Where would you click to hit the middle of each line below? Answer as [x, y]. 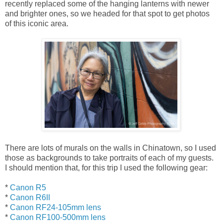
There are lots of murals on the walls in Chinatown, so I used [111, 148]
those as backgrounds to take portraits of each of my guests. [109, 158]
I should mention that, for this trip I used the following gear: [106, 167]
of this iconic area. [37, 23]
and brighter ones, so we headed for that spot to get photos [107, 13]
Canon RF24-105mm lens [55, 207]
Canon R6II [30, 197]
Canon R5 [28, 187]
